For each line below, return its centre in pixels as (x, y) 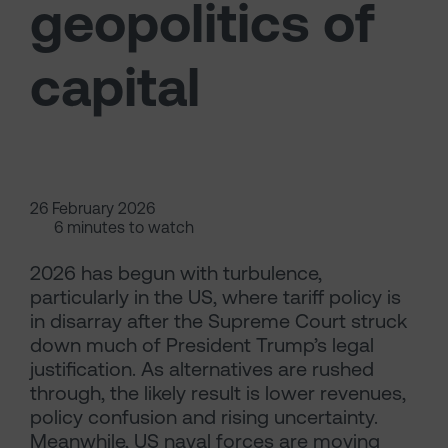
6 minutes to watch (124, 227)
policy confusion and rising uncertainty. (204, 417)
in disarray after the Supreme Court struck (218, 321)
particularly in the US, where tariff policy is (215, 297)
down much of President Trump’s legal (202, 345)
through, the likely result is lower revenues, (218, 393)
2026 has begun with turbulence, (176, 273)
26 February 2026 (92, 208)
